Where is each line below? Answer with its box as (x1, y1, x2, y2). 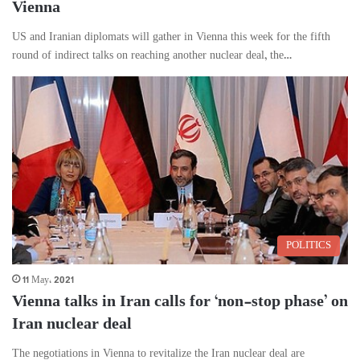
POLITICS (286, 237, 331, 256)
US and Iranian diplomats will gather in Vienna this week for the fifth (12, 27, 330, 47)
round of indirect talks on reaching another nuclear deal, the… (12, 46, 292, 65)
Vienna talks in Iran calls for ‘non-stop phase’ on (12, 289, 348, 317)
